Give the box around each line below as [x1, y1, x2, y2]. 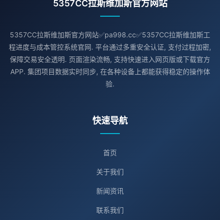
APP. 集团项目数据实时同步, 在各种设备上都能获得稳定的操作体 [10, 67, 210, 76]
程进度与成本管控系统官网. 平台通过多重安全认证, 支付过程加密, [9, 43, 211, 51]
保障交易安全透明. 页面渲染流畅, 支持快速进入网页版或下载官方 [10, 55, 210, 63]
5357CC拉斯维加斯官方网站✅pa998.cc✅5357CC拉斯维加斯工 [10, 30, 210, 39]
